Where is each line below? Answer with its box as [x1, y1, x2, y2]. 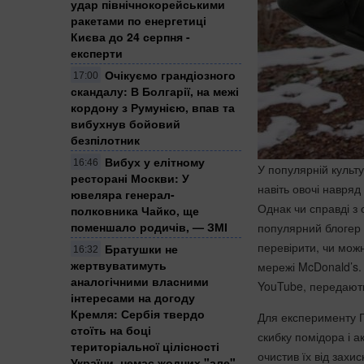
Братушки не [105, 240, 178, 257]
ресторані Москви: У [71, 169, 189, 186]
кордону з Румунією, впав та [71, 98, 235, 115]
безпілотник [71, 131, 140, 148]
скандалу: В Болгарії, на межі [71, 82, 239, 99]
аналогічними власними [71, 272, 209, 289]
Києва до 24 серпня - [71, 28, 190, 45]
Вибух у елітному [105, 153, 205, 170]
